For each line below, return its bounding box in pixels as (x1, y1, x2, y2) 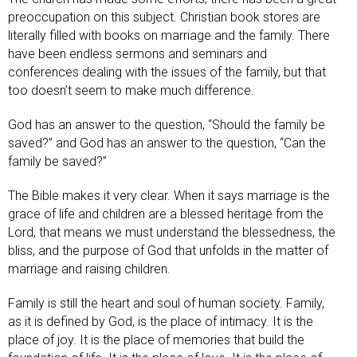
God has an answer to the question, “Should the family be (8, 116, 325, 132)
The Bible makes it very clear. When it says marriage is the (8, 187, 330, 203)
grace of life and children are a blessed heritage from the (8, 206, 324, 222)
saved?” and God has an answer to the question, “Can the (8, 135, 326, 151)
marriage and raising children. (8, 261, 171, 277)
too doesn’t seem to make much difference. (8, 82, 254, 98)
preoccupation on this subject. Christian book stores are (8, 9, 320, 25)
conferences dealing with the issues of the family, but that (8, 64, 326, 80)
